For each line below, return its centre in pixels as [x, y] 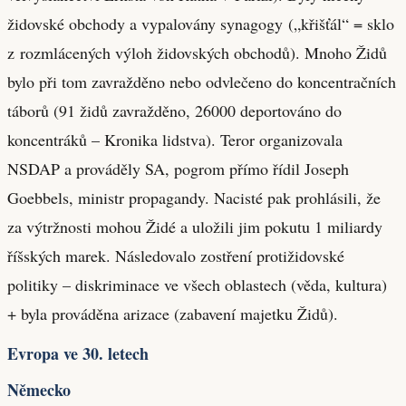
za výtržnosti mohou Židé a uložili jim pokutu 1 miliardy [195, 226]
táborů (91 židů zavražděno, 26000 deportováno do [174, 110]
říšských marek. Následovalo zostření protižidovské [176, 255]
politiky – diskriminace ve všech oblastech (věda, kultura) [197, 284]
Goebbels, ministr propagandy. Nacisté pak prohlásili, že [194, 197]
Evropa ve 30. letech [78, 353]
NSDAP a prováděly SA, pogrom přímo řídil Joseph [178, 168]
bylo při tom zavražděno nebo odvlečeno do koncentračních [202, 81]
